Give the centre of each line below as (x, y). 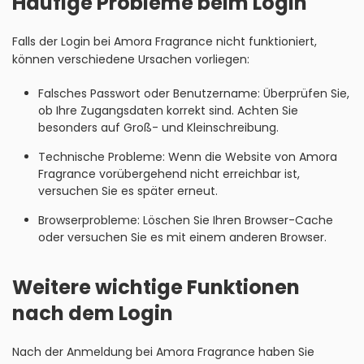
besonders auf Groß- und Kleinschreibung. (158, 128)
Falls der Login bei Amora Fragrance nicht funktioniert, (165, 41)
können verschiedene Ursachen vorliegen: (131, 59)
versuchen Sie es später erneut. (128, 191)
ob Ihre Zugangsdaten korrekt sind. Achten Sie (168, 110)
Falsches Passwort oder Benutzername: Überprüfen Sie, (193, 93)
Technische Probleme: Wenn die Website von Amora (187, 157)
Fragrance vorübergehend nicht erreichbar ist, (169, 174)
